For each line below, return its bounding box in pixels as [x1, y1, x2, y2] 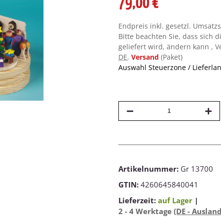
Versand [131, 52, 161, 62]
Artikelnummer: [118, 164, 181, 174]
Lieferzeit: [118, 195, 158, 206]
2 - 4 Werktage [118, 206, 174, 217]
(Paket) [161, 52, 183, 62]
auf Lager [158, 195, 192, 206]
